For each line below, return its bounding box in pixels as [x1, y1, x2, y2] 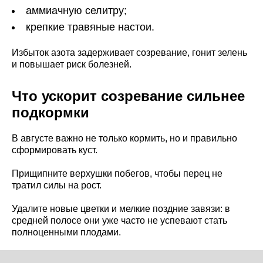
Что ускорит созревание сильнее [12, 87, 245, 104]
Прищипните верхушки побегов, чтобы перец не [12, 168, 222, 178]
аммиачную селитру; [26, 4, 127, 16]
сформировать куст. [12, 144, 97, 155]
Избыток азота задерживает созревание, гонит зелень [12, 47, 247, 58]
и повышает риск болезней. [12, 59, 131, 69]
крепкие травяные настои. [26, 21, 154, 33]
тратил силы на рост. [12, 180, 102, 190]
